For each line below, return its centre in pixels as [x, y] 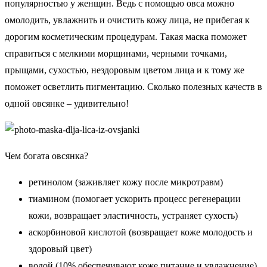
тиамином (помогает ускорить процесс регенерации [135, 199]
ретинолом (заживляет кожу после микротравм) [126, 182]
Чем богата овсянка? [46, 156]
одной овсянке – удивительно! [67, 103]
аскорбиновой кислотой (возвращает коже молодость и [141, 232]
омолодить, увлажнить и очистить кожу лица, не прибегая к [127, 20]
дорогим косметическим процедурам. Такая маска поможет [126, 37]
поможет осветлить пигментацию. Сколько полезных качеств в [133, 87]
